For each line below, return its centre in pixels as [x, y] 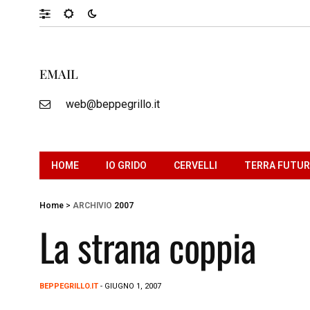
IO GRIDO [126, 165]
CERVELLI [195, 165]
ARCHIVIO [92, 205]
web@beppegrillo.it [112, 104]
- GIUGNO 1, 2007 [130, 286]
